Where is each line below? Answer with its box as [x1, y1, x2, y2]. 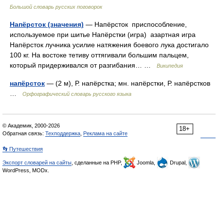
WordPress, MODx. [2, 167, 49, 173]
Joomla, [135, 160, 157, 165]
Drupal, [168, 160, 188, 165]
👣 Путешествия [2, 146, 43, 152]
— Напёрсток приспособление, [84, 20, 187, 28]
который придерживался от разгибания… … [10, 61, 157, 69]
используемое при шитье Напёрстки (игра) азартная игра [10, 31, 196, 38]
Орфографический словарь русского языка [22, 91, 131, 97]
